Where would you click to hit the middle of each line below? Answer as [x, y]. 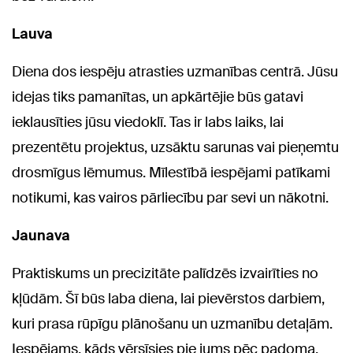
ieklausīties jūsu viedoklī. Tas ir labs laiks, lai [148, 123]
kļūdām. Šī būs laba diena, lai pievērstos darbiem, [168, 299]
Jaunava [41, 236]
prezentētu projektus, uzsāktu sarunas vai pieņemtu [175, 148]
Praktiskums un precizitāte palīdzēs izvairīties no [165, 274]
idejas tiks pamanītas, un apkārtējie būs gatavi [158, 97]
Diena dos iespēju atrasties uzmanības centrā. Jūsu [175, 72]
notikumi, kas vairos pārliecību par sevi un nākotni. [170, 198]
